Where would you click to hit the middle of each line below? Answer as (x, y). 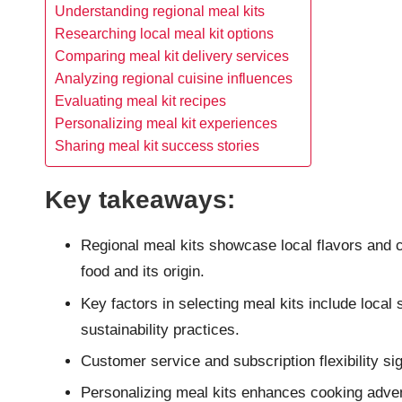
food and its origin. (143, 272)
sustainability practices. (160, 329)
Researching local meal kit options (164, 34)
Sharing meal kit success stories (157, 146)
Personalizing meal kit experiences (166, 123)
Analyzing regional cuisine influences (174, 79)
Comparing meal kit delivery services (172, 56)
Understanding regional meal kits (160, 11)
